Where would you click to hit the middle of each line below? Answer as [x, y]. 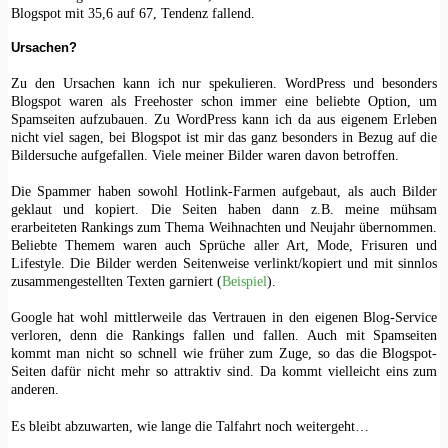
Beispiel [244, 280]
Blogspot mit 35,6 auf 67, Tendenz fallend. [132, 13]
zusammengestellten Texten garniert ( [116, 280]
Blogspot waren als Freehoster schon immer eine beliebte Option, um [224, 100]
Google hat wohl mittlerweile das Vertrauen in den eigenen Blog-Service [224, 317]
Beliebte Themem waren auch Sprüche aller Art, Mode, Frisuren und [224, 244]
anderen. [34, 389]
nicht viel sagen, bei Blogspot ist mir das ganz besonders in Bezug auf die [224, 136]
